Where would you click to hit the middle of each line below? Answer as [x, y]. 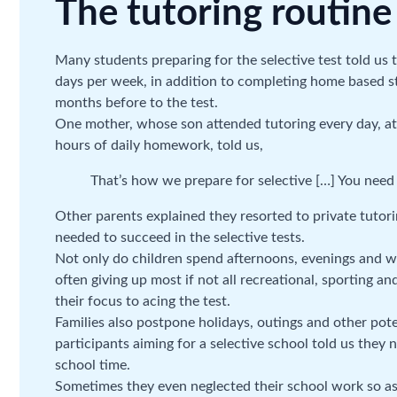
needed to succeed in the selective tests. [180, 238]
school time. [93, 366]
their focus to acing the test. [143, 302]
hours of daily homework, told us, [159, 146]
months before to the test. [136, 103]
